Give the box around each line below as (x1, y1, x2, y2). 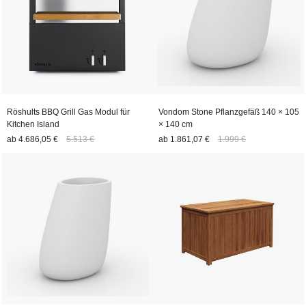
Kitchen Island (7, 120, 59, 129)
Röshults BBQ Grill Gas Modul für (7, 107, 130, 117)
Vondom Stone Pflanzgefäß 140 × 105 (158, 107, 299, 117)
